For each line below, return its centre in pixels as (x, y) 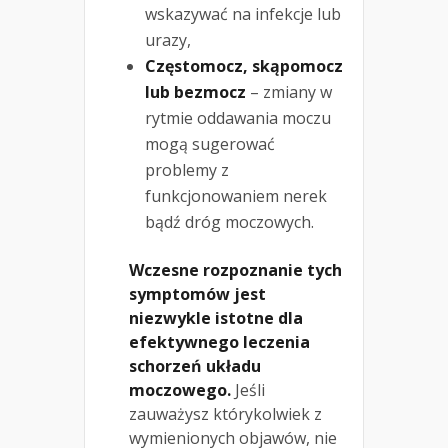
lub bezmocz (195, 92)
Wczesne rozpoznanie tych (235, 270)
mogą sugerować (210, 144)
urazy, (168, 40)
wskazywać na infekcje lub (243, 14)
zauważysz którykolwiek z (225, 414)
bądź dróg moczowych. (229, 222)
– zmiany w (289, 92)
